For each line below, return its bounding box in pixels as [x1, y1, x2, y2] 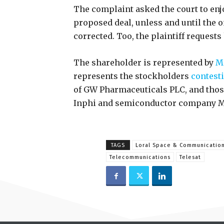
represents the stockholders [73, 71, 189, 81]
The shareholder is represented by [73, 57, 213, 67]
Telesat [179, 154, 201, 160]
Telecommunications [109, 154, 170, 160]
